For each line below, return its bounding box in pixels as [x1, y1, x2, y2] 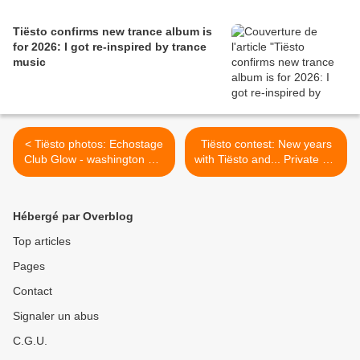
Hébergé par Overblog [13, 210, 133, 223]
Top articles [13, 235, 71, 247]
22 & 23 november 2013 [32, 168, 156, 181]
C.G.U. [13, 334, 47, 347]
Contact [13, 284, 52, 297]
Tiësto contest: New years [200, 137, 332, 150]
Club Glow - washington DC [24, 153, 164, 166]
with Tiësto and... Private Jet [194, 153, 337, 166]
